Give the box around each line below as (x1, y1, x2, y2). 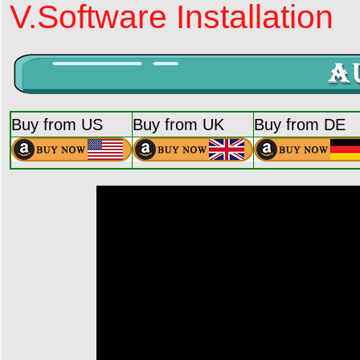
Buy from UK (133, 115, 224, 133)
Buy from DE (254, 115, 346, 133)
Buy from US (11, 115, 103, 133)
